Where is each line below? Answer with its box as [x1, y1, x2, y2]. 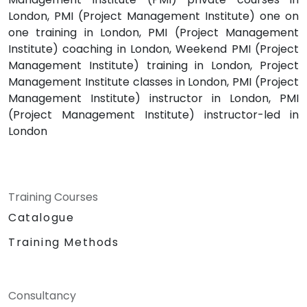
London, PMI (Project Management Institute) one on [8, 8, 299, 25]
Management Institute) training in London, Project [8, 58, 299, 74]
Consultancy [8, 288, 76, 304]
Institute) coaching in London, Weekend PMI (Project [8, 41, 299, 58]
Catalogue [8, 210, 75, 226]
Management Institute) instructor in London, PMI [8, 90, 299, 107]
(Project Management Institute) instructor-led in [8, 107, 299, 123]
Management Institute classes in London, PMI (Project [8, 74, 299, 90]
